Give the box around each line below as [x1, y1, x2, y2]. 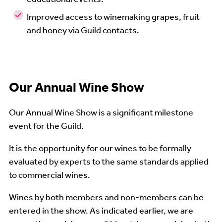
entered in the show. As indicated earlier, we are [9, 204, 193, 216]
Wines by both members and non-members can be [9, 191, 204, 202]
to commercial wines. [9, 168, 92, 180]
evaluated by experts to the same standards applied [9, 155, 209, 166]
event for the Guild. [9, 119, 84, 131]
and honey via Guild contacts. [27, 24, 139, 35]
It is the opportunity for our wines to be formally [9, 142, 191, 153]
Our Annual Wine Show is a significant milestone [9, 106, 193, 117]
